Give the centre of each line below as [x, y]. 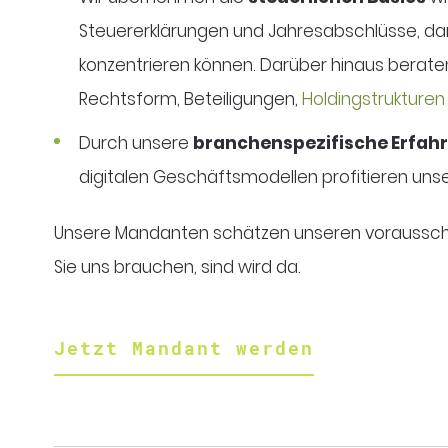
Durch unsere [135, 142]
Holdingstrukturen [373, 98]
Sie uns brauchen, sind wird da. [177, 266]
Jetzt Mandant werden [183, 347]
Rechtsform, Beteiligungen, [190, 98]
